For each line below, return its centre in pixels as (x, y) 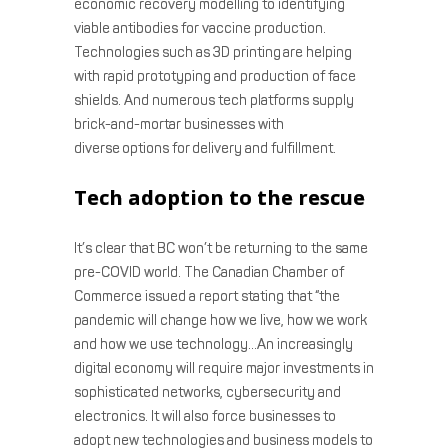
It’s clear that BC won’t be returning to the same (221, 248)
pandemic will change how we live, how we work (220, 320)
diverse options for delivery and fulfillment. (206, 148)
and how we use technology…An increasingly (213, 344)
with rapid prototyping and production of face (215, 76)
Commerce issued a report (156, 296)
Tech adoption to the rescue (222, 197)
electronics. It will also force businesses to (205, 416)
